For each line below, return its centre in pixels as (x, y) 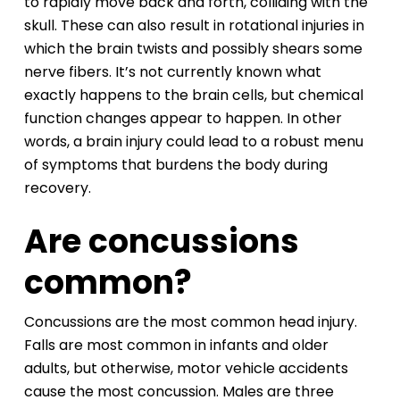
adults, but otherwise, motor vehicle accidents (186, 369)
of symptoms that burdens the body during (175, 165)
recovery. (57, 188)
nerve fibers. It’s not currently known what (172, 72)
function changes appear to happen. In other (183, 119)
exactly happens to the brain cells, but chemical (193, 96)
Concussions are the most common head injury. (190, 322)
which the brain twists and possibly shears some (193, 49)
